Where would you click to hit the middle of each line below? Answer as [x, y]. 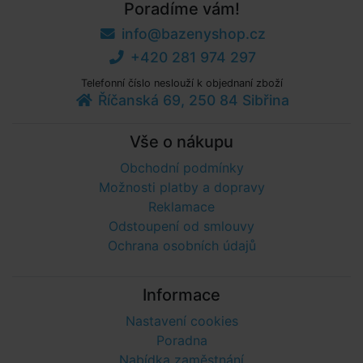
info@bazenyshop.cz [193, 34]
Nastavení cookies [181, 321]
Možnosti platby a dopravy [181, 187]
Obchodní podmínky [181, 168]
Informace [181, 295]
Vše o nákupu [181, 142]
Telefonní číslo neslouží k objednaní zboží [181, 83]
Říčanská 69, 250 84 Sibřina [193, 100]
